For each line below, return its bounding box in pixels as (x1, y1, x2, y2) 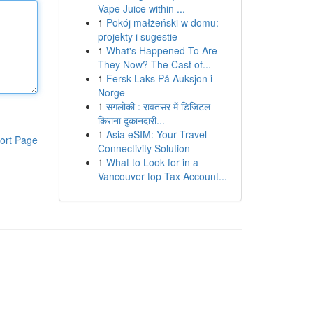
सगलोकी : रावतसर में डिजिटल (105, 99, 210, 113)
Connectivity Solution (97, 141, 190, 155)
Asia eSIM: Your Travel (105, 127, 207, 141)
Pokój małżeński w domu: (105, 15, 219, 29)
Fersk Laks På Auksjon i (105, 71, 212, 85)
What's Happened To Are (105, 43, 217, 57)
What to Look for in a (105, 155, 198, 169)
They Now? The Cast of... (97, 57, 211, 71)
